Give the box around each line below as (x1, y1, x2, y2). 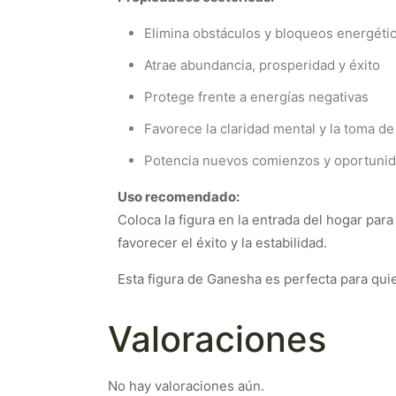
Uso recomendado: (118, 188, 240, 205)
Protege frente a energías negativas (144, 88, 369, 105)
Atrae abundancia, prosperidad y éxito (144, 57, 380, 73)
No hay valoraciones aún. (108, 377, 264, 394)
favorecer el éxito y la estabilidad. (118, 234, 327, 251)
